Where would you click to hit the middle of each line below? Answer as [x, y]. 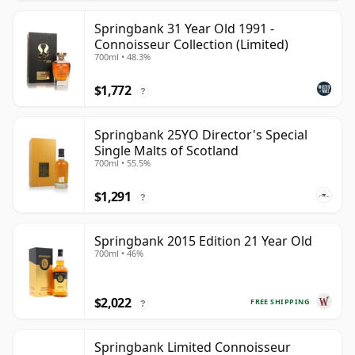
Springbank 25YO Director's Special [201, 135]
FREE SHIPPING [280, 301]
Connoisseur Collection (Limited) [191, 45]
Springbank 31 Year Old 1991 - [184, 29]
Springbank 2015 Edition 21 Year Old [203, 241]
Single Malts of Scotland [166, 151]
